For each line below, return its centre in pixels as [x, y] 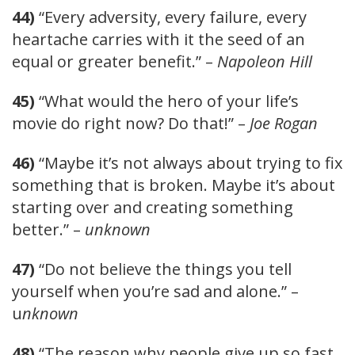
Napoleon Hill [265, 61]
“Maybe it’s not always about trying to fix [189, 162]
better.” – [48, 229]
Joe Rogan [284, 123]
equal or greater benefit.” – [115, 61]
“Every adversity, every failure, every [171, 17]
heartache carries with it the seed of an [158, 39]
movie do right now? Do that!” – [131, 123]
